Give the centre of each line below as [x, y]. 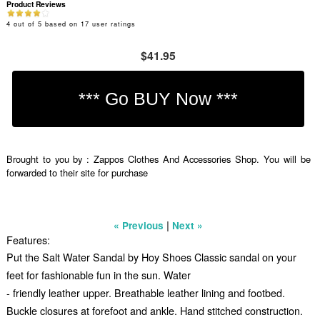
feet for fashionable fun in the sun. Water [98, 275]
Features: [28, 239]
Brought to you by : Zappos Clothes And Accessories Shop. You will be [158, 159]
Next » [188, 225]
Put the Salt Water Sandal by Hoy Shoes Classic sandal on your [151, 257]
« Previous [139, 225]
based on [61, 24]
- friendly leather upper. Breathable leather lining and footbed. [145, 293]
